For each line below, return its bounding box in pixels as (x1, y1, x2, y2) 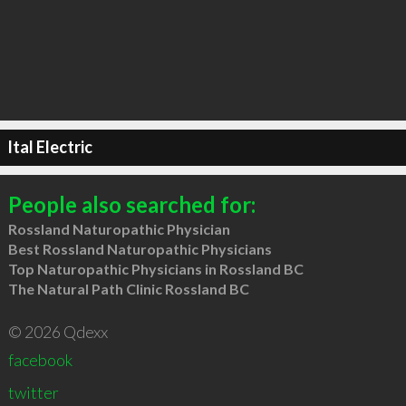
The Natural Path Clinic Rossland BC (7, 279, 249, 297)
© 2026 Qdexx (7, 321, 108, 342)
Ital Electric (6, 137, 92, 157)
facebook (7, 349, 72, 370)
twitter (7, 382, 59, 402)
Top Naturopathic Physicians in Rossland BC (7, 259, 304, 277)
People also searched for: (7, 190, 256, 217)
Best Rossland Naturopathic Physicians (7, 239, 272, 257)
